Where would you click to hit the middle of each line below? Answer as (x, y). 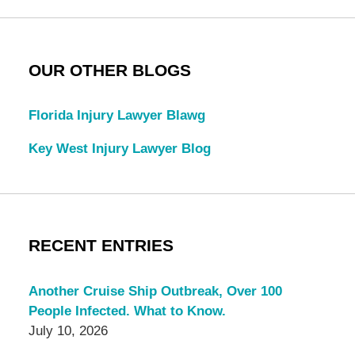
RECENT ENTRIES (101, 246)
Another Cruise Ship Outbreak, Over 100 (155, 291)
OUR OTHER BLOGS (109, 70)
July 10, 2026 (68, 330)
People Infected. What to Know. (127, 311)
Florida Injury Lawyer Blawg (116, 115)
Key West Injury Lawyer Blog (119, 148)
